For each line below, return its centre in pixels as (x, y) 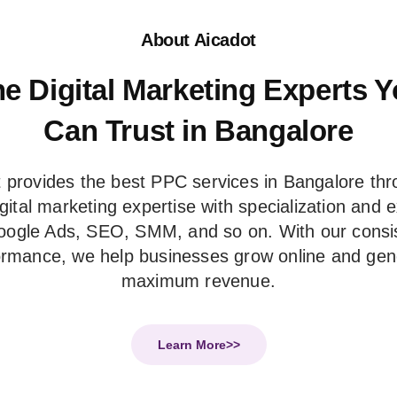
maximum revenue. (198, 281)
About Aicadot (198, 40)
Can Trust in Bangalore (198, 131)
